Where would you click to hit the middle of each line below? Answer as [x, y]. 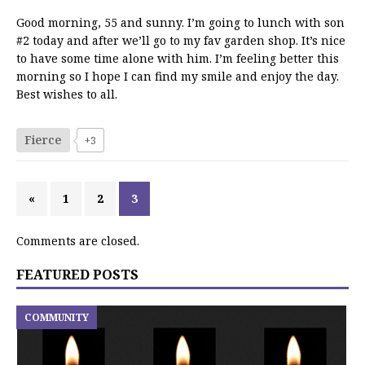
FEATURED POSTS [77, 275]
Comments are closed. [78, 241]
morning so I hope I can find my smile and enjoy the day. [178, 76]
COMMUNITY [57, 317]
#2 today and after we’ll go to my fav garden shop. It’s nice [181, 40]
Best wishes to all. [67, 94]
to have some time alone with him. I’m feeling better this [178, 58]
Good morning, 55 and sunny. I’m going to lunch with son [180, 22]
